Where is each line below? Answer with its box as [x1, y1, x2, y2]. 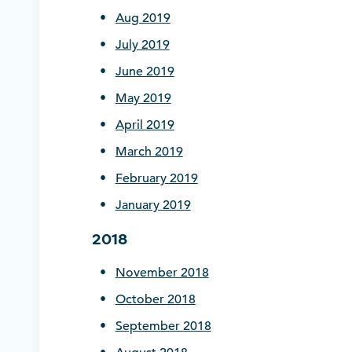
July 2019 [115, 37, 170, 53]
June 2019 [115, 64, 174, 80]
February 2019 [115, 170, 198, 187]
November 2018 [115, 265, 209, 281]
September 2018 [115, 318, 211, 335]
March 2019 [115, 144, 183, 160]
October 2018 [115, 291, 196, 308]
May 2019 [115, 90, 171, 107]
